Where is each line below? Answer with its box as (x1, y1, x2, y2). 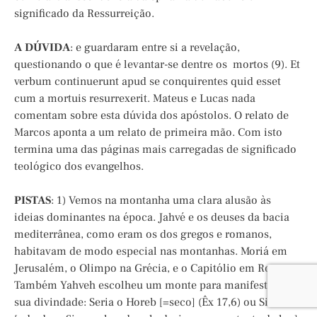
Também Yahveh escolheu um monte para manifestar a (14, 278, 286, 293)
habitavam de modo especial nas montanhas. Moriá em (14, 244, 287, 259)
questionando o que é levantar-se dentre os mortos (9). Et (14, 57, 300, 72)
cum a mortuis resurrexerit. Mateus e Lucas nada (14, 91, 255, 106)
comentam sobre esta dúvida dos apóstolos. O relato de (14, 108, 289, 123)
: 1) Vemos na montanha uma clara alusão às (51, 193, 271, 208)
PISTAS (14, 193, 51, 208)
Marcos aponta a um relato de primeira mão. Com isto (14, 125, 282, 140)
